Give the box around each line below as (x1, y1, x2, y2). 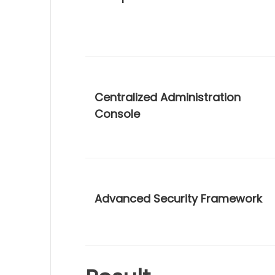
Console (95, 106, 141, 122)
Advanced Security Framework (95, 191, 263, 206)
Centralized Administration (95, 90, 241, 105)
